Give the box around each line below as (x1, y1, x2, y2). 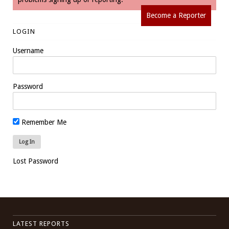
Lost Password (13, 157, 58, 165)
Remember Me (19, 118, 66, 126)
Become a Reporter (146, 11, 206, 19)
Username (13, 47, 43, 55)
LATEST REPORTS (13, 220, 70, 227)
